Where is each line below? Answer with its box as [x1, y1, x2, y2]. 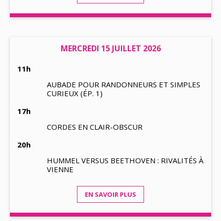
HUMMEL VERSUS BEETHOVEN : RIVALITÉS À [47, 155, 203, 165]
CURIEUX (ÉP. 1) [47, 88, 103, 98]
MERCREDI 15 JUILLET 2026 [60, 43, 161, 54]
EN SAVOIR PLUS [85, 190, 136, 199]
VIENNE [47, 164, 74, 174]
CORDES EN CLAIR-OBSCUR [47, 122, 143, 132]
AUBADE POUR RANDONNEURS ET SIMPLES [47, 79, 200, 89]
